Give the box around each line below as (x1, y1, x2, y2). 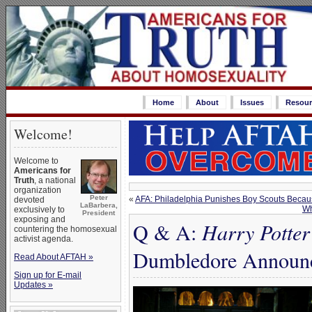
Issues (240, 98, 264, 107)
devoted (14, 195, 45, 205)
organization (14, 185, 61, 195)
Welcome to (14, 156, 58, 166)
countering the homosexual (14, 224, 117, 234)
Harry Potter (202, 218, 310, 247)
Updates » (14, 280, 53, 290)
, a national (34, 175, 76, 185)
